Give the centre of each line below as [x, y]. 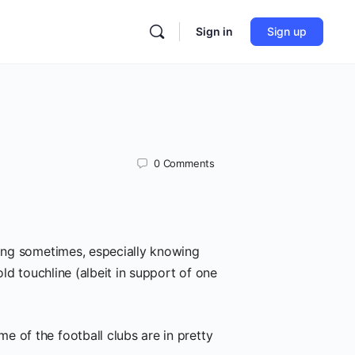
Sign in [214, 31]
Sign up [287, 31]
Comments [189, 163]
